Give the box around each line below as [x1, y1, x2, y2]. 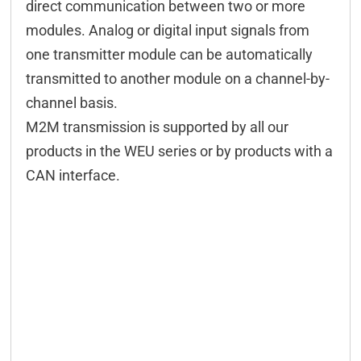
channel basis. [25, 93, 118, 111]
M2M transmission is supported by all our [25, 118, 288, 135]
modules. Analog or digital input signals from [25, 21, 309, 39]
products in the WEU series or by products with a [25, 142, 333, 160]
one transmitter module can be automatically [25, 45, 313, 63]
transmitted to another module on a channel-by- [25, 69, 330, 87]
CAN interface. [25, 166, 120, 184]
